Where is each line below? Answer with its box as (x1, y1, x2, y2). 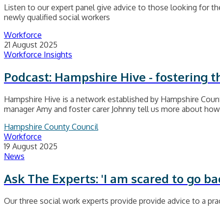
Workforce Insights (4, 49, 72, 59)
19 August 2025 (4, 141, 57, 151)
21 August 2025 (4, 39, 57, 50)
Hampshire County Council (4, 121, 98, 132)
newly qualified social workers (4, 12, 110, 22)
